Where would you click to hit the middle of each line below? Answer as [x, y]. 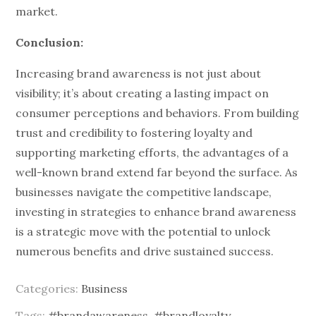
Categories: [49, 288]
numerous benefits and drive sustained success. [145, 251]
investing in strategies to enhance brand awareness [156, 212]
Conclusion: [50, 42]
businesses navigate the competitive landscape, [144, 192]
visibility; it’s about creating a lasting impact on [142, 93]
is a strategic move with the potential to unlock [143, 231]
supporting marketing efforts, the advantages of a [152, 152]
